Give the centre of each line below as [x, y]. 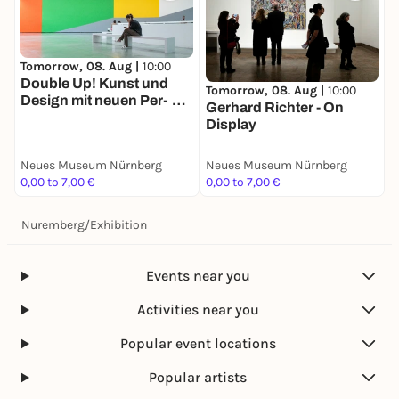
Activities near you [198, 309]
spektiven [53, 118]
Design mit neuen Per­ [96, 101]
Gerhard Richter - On [275, 108]
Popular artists [198, 377]
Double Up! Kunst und [94, 84]
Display [231, 125]
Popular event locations [198, 343]
